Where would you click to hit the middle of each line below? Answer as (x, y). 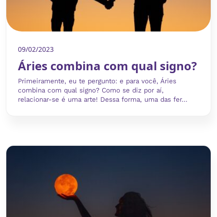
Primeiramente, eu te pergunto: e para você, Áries (97, 81)
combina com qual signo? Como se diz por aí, (91, 90)
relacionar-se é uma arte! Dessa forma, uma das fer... (103, 99)
